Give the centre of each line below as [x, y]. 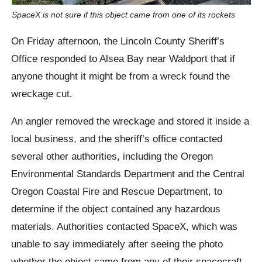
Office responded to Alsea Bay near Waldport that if [123, 58]
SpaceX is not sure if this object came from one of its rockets [123, 15]
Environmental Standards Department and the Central [128, 173]
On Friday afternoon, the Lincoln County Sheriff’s [118, 41]
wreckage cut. [42, 93]
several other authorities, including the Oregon [112, 156]
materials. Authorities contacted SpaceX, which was [125, 226]
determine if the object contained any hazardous [116, 208]
